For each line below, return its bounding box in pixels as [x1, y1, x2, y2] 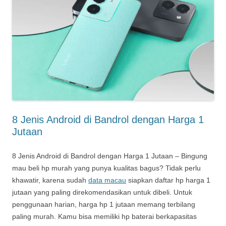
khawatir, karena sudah [12, 176, 88, 184]
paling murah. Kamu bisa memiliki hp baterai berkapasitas [12, 212, 197, 220]
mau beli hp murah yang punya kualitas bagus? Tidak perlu [12, 163, 201, 172]
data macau [88, 176, 126, 184]
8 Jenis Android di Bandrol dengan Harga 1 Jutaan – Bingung [12, 151, 207, 160]
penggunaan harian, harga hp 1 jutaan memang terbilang [12, 200, 195, 208]
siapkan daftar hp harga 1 [126, 176, 210, 184]
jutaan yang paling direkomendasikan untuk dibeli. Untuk [12, 188, 192, 196]
